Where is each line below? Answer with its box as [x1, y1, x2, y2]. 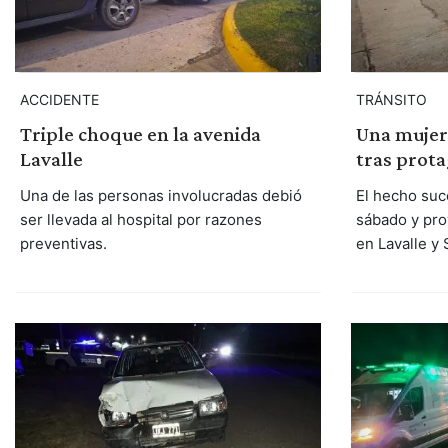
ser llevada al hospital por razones [19, 210, 262, 230]
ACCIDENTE [19, 91, 99, 109]
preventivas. [19, 234, 107, 254]
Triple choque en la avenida [19, 122, 261, 147]
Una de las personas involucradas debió [19, 186, 302, 206]
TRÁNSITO [355, 91, 427, 109]
